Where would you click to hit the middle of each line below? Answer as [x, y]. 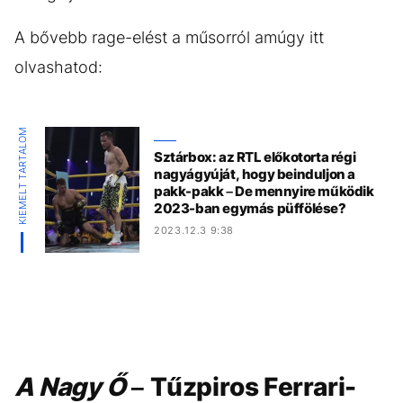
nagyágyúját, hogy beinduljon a [255, 175]
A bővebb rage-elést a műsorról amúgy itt [169, 37]
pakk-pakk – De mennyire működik [264, 192]
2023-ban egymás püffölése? [250, 209]
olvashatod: [61, 67]
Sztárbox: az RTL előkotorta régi [255, 157]
